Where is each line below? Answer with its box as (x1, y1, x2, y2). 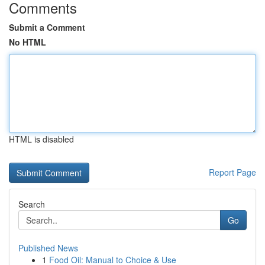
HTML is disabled (9, 133, 74, 145)
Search (18, 198, 45, 210)
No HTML (9, 36, 46, 48)
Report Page (209, 166, 256, 178)
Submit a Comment (9, 21, 85, 33)
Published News (18, 242, 78, 254)
